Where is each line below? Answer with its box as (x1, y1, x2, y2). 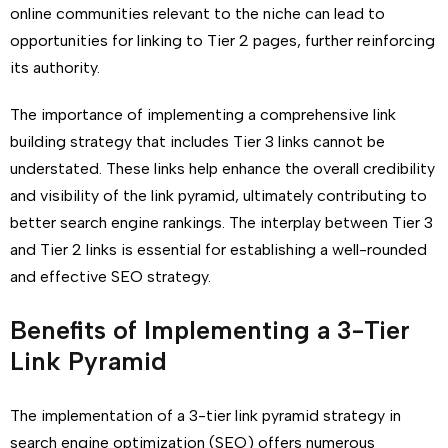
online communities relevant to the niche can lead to (10, 4, 385, 23)
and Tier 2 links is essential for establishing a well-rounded (10, 240, 427, 259)
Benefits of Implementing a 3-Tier (10, 315, 410, 345)
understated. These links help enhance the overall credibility (10, 159, 435, 178)
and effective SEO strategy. (10, 267, 211, 286)
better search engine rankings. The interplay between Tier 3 (10, 213, 433, 232)
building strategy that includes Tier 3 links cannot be (10, 132, 385, 151)
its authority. (10, 58, 100, 77)
